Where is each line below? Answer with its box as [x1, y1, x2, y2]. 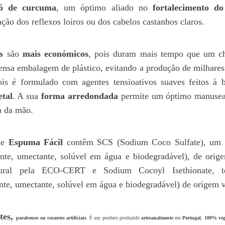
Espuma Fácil [8, 137, 63, 147]
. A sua [12, 90, 42, 101]
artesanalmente [139, 214, 174, 220]
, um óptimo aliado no [56, 2, 153, 13]
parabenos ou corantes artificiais [16, 214, 87, 220]
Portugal [182, 214, 201, 220]
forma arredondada [41, 90, 118, 101]
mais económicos [22, 48, 89, 59]
